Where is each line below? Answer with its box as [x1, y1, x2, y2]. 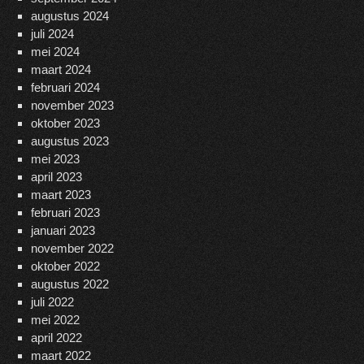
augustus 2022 [30, 277, 109, 292]
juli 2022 [30, 295, 74, 310]
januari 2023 [30, 223, 95, 238]
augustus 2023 [30, 134, 109, 149]
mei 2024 [30, 45, 80, 59]
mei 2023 [30, 152, 80, 167]
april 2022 [30, 331, 82, 345]
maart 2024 [30, 63, 91, 77]
